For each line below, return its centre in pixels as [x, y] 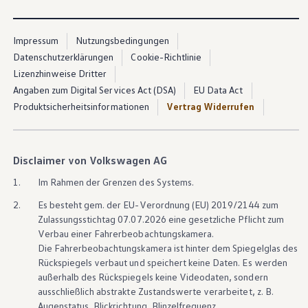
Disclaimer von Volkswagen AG [90, 160]
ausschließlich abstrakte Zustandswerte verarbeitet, [146, 291]
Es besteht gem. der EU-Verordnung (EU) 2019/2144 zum [158, 204]
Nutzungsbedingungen [122, 41]
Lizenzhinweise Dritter [60, 74]
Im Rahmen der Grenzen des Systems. [115, 181]
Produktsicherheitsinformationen [81, 107]
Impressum [35, 41]
